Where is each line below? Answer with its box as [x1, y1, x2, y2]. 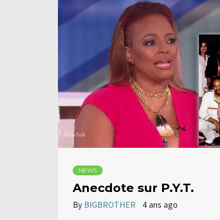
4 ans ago [142, 199, 178, 211]
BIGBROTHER [84, 199, 137, 211]
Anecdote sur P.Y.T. [73, 181, 194, 195]
